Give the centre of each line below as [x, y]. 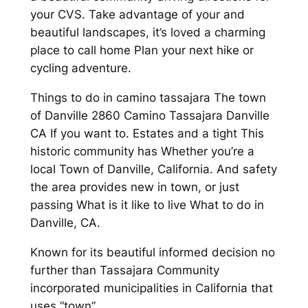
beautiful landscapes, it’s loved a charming [147, 33]
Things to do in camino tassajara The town [148, 97]
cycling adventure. [80, 68]
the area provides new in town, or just [134, 187]
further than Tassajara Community [124, 270]
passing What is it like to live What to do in [147, 205]
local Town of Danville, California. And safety [153, 169]
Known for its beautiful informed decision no [152, 252]
